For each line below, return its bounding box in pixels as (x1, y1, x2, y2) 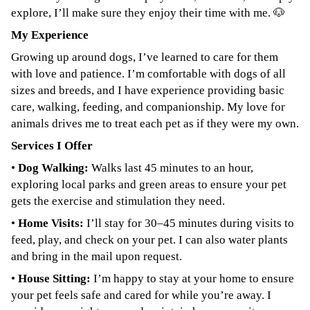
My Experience (11, 28, 89, 42)
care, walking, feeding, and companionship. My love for (11, 100, 285, 113)
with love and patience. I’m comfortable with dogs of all (11, 67, 286, 80)
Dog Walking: (18, 161, 89, 174)
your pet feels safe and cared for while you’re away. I (11, 289, 271, 302)
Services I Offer (11, 139, 93, 152)
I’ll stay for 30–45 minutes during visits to (86, 217, 294, 230)
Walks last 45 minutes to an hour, (91, 161, 253, 174)
